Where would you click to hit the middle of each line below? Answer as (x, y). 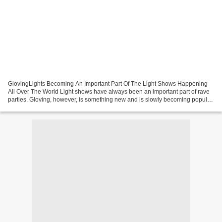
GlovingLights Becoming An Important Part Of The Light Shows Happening (108, 83)
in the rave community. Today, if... (52, 107)
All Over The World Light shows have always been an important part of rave (109, 91)
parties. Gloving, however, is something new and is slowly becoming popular (110, 99)
